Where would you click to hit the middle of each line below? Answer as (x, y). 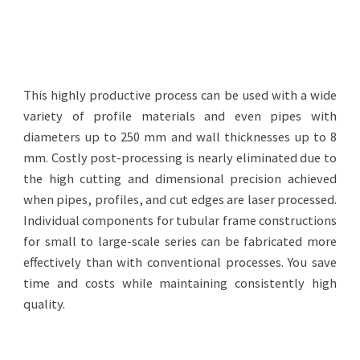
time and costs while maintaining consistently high (180, 282)
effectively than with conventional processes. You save (180, 262)
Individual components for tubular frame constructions (180, 220)
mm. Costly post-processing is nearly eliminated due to (180, 157)
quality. (44, 303)
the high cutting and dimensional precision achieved (180, 178)
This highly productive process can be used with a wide (180, 94)
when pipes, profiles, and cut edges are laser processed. (180, 199)
